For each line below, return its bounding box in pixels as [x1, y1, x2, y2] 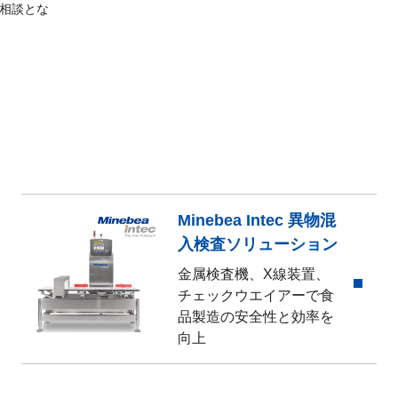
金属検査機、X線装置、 [178, 267, 330, 282]
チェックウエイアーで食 [178, 288, 334, 303]
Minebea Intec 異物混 [178, 211, 336, 229]
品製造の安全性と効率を [178, 309, 334, 324]
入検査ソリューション [178, 235, 338, 253]
